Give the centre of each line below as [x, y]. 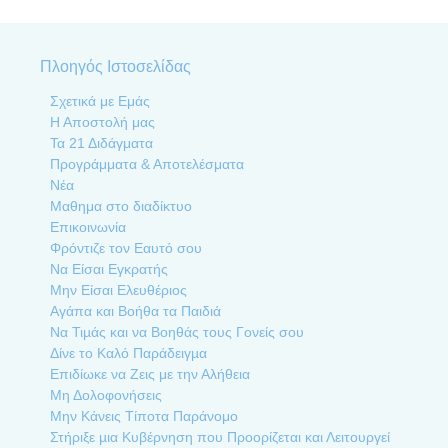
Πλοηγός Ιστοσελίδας [115, 67]
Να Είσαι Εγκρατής [109, 269]
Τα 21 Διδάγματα [101, 143]
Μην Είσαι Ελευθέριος [118, 290]
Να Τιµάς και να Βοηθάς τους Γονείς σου [177, 332]
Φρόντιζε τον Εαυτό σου [126, 248]
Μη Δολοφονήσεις [106, 395]
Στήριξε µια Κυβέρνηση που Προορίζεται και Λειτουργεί [220, 437]
